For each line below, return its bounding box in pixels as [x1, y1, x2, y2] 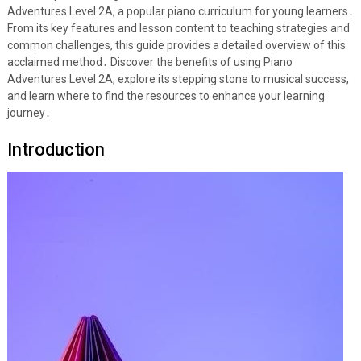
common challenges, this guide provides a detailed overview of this [6, 39, 346, 52]
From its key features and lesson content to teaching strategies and [6, 22, 350, 35]
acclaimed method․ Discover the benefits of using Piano [6, 56, 293, 68]
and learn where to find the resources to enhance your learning [6, 89, 325, 102]
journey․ [6, 106, 51, 119]
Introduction [6, 139, 105, 160]
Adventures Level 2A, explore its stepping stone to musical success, [6, 73, 349, 85]
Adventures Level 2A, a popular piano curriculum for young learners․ [6, 5, 354, 18]
